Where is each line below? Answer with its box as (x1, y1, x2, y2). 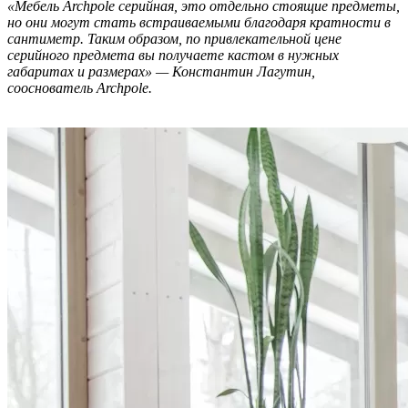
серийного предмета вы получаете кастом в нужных (7, 46, 339, 63)
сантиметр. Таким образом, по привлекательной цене (7, 30, 342, 46)
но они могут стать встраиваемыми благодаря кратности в (7, 14, 391, 30)
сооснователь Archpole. (7, 79, 152, 96)
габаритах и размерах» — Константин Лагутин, (7, 63, 315, 79)
